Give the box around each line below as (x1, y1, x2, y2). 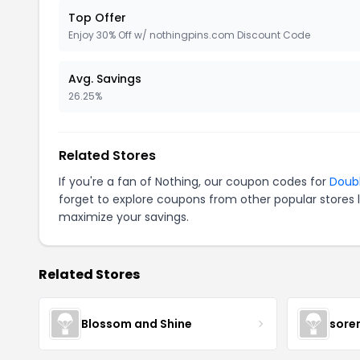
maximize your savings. (59, 209, 189, 225)
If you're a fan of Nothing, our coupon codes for (59, 174, 329, 190)
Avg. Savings (68, 71, 141, 87)
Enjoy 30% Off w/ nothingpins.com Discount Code (68, 28, 310, 42)
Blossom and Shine (81, 315, 192, 332)
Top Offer (68, 10, 126, 26)
